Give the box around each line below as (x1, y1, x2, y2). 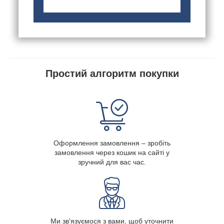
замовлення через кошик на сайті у (54, 148, 169, 156)
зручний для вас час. (78, 157, 146, 166)
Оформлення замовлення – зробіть (53, 138, 170, 147)
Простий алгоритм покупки (45, 67, 179, 79)
